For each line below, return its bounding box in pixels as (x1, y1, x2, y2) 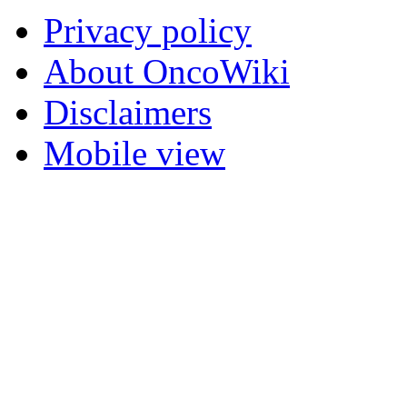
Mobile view (44, 134, 225, 174)
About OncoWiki (44, 52, 290, 92)
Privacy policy (44, 11, 252, 51)
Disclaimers (44, 93, 212, 133)
